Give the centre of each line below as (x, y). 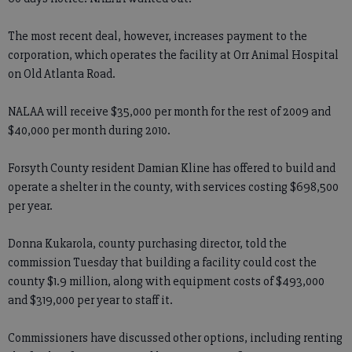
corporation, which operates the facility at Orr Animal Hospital (173, 55)
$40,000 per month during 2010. (89, 131)
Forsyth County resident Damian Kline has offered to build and (172, 169)
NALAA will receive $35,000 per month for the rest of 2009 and (169, 112)
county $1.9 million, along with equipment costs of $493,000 (166, 282)
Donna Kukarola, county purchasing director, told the (147, 244)
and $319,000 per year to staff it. (90, 301)
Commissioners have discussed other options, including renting (175, 338)
